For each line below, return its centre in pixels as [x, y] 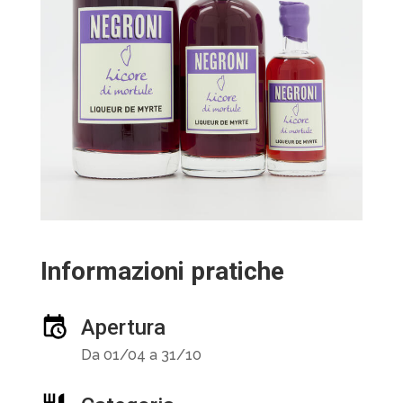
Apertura [123, 327]
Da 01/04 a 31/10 [141, 355]
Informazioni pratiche [162, 271]
